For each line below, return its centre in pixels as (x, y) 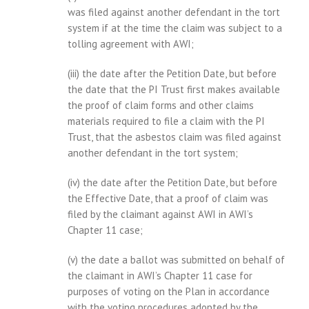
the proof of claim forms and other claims (161, 105)
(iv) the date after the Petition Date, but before (172, 182)
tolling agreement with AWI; (131, 43)
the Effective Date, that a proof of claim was (168, 198)
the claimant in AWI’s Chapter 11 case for (160, 275)
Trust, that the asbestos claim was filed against (175, 137)
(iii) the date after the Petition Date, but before (172, 73)
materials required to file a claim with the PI (166, 121)
